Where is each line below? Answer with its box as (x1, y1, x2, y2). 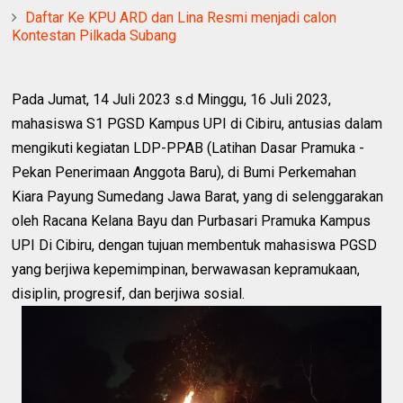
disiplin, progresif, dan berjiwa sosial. (12, 284, 246, 302)
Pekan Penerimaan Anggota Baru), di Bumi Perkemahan (12, 163, 357, 181)
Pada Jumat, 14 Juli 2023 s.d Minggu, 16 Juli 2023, (12, 90, 332, 108)
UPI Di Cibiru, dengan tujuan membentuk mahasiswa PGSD (12, 236, 378, 254)
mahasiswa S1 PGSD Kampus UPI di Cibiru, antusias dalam (12, 114, 383, 132)
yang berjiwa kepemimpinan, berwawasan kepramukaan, (12, 260, 361, 278)
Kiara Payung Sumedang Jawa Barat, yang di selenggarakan (12, 187, 384, 205)
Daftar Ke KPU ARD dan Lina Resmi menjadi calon (25, 8, 337, 26)
